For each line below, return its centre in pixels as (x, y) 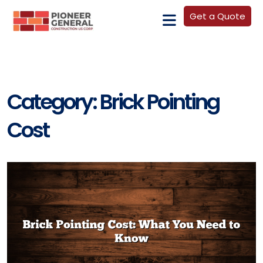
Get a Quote (218, 16)
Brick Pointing (159, 102)
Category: (53, 102)
